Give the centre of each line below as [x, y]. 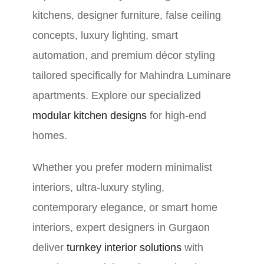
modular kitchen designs [90, 116]
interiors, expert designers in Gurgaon [121, 228]
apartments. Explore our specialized [117, 96]
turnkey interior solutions [124, 248]
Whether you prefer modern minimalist [122, 168]
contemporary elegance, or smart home [125, 208]
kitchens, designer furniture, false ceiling [127, 16]
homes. [50, 136]
